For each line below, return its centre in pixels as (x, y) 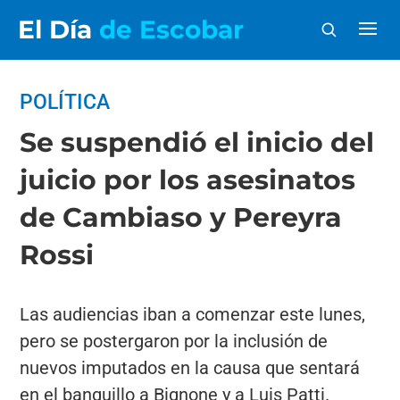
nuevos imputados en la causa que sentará (190, 368)
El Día (58, 29)
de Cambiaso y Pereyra (181, 217)
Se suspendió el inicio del (197, 142)
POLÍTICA (65, 102)
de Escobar (171, 29)
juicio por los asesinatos (188, 180)
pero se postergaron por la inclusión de (174, 341)
